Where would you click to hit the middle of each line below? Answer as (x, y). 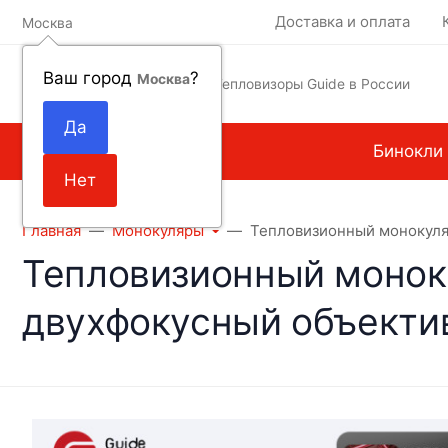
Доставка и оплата (342, 21)
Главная (51, 230)
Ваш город (90, 77)
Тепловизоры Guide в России (312, 83)
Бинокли (407, 150)
